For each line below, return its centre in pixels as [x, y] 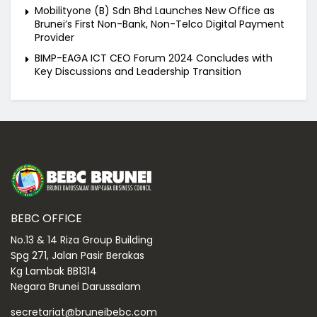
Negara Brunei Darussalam [76, 287]
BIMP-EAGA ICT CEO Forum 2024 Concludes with [154, 58]
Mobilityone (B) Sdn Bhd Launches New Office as [155, 11]
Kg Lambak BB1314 [54, 271]
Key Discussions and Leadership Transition [138, 72]
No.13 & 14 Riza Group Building [82, 240]
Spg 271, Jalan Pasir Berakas [77, 256]
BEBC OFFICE [46, 219]
